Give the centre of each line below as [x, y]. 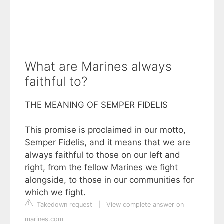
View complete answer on [145, 204]
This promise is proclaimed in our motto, [105, 130]
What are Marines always [98, 66]
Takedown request [64, 204]
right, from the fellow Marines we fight [101, 167]
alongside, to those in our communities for [109, 180]
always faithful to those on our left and [103, 155]
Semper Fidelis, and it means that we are [108, 142]
